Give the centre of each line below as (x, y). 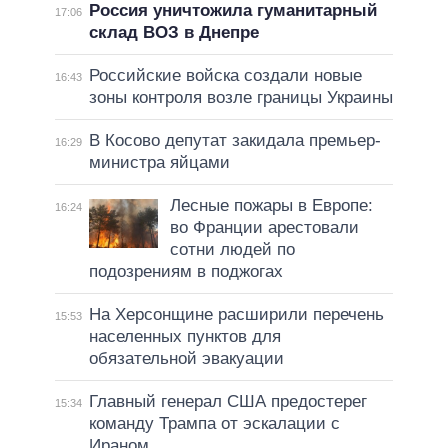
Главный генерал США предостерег (227, 402)
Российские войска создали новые (225, 76)
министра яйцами (159, 163)
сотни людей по (232, 250)
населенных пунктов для (184, 337)
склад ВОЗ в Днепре (173, 33)
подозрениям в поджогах (185, 272)
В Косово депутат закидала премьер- (234, 141)
